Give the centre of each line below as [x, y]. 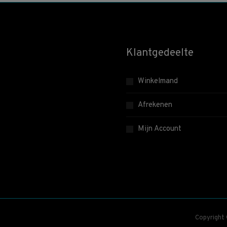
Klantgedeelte [160, 53]
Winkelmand [158, 81]
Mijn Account [160, 129]
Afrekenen [155, 105]
